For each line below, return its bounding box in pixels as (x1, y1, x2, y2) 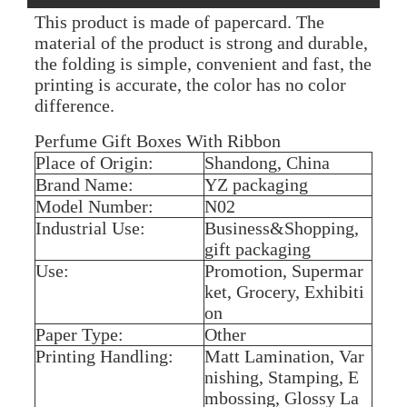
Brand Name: (35, 174, 134, 194)
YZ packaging (203, 174, 308, 194)
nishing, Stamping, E (203, 366, 359, 387)
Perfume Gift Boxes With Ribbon (34, 130, 281, 151)
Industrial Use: (35, 217, 145, 238)
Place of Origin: (35, 152, 154, 173)
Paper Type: (35, 323, 124, 344)
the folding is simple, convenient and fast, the (34, 53, 372, 74)
